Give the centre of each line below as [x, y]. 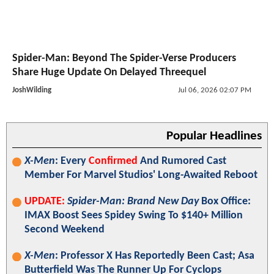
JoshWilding [32, 91]
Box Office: [225, 202]
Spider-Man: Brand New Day [133, 202]
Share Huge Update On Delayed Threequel [109, 73]
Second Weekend [65, 230]
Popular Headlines [214, 136]
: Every [72, 161]
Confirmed [113, 161]
